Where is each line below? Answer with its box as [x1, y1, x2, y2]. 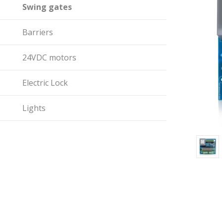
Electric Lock [22, 77, 68, 88]
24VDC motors [22, 52, 76, 63]
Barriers [22, 27, 53, 38]
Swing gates [22, 1, 72, 12]
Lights [22, 103, 46, 113]
